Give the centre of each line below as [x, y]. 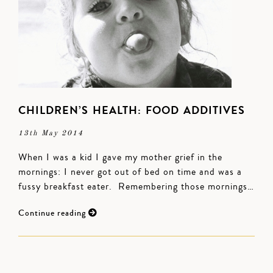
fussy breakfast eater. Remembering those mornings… [136, 186]
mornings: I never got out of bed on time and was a [130, 172]
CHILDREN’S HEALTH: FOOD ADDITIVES [132, 110]
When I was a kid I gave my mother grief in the [120, 157]
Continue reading [53, 213]
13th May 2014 [51, 133]
